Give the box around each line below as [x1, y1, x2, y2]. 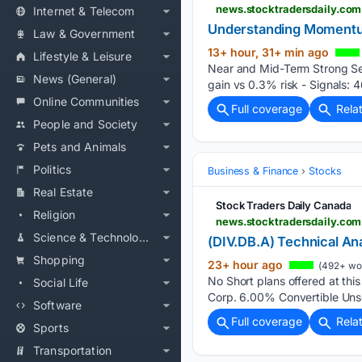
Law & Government [33, 27, 136, 40]
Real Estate [33, 185, 94, 199]
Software [33, 298, 82, 312]
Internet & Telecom [33, 4, 135, 18]
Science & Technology [138, 230, 149, 244]
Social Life [33, 276, 89, 289]
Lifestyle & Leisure [33, 49, 132, 63]
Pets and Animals [33, 140, 127, 154]
